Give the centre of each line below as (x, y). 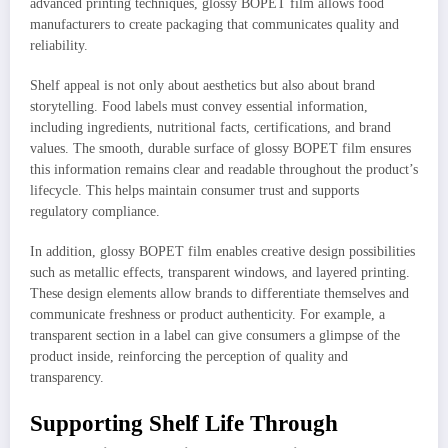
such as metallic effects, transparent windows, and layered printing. (220, 272)
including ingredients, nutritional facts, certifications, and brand (210, 127)
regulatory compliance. (95, 211)
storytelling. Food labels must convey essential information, (199, 106)
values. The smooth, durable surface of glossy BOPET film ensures (220, 148)
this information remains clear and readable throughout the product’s (224, 169)
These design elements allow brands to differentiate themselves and (219, 293)
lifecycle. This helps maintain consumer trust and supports (194, 190)
